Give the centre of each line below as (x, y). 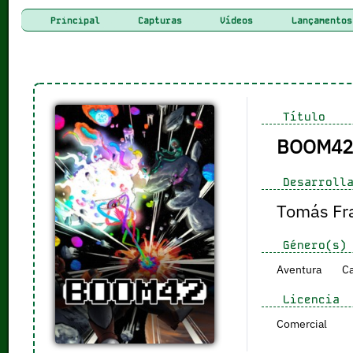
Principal (73, 20)
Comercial (301, 323)
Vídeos (234, 20)
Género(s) (311, 245)
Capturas (158, 20)
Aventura (299, 269)
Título (300, 116)
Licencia (307, 299)
